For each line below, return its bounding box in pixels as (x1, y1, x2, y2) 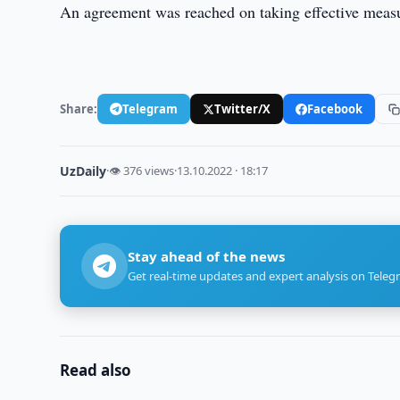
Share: (60, 100, 98, 117)
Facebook (307, 100, 363, 117)
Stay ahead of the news (128, 247, 286, 265)
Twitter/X (214, 100, 271, 117)
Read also (60, 360, 132, 380)
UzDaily (60, 162, 107, 179)
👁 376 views (109, 162, 175, 179)
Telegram (122, 100, 179, 117)
